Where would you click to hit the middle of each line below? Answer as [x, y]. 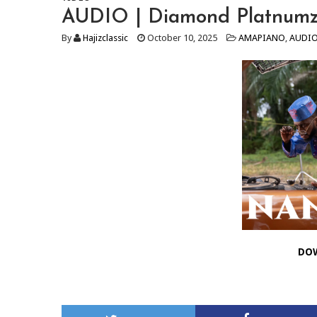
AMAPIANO [262, 38]
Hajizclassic [105, 38]
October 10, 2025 [181, 38]
